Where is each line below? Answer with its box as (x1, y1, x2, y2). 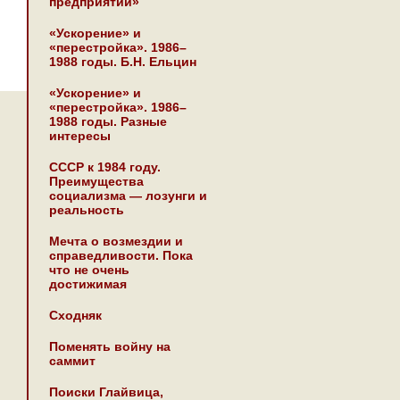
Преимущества (49, 174, 144, 188)
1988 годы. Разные (49, 114, 167, 129)
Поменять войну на (49, 339, 171, 354)
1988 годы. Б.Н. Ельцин (49, 54, 196, 69)
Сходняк (49, 308, 102, 322)
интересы (49, 129, 111, 143)
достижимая (49, 277, 127, 291)
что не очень (49, 262, 129, 277)
